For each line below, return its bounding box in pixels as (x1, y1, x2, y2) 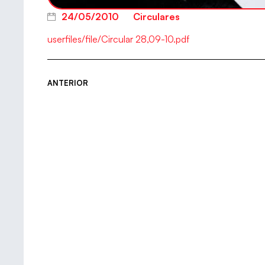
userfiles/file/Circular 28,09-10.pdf (47, 33, 189, 46)
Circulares (133, 11, 180, 23)
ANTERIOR (47, 77, 88, 88)
